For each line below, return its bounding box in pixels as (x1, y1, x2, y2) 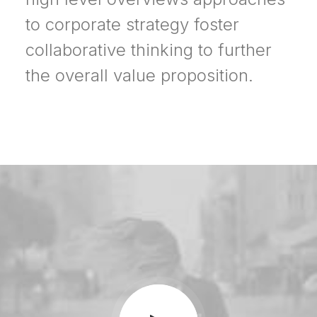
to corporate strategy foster (25, 14, 239, 35)
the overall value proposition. (25, 65, 253, 86)
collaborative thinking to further (25, 40, 272, 60)
